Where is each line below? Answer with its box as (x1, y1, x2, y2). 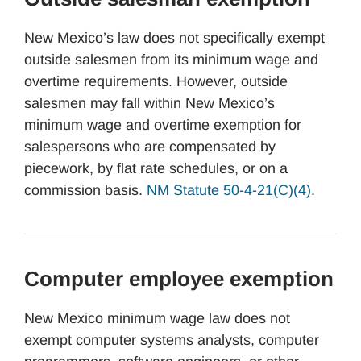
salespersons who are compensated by (24, 139, 276, 155)
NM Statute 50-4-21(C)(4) (147, 182, 311, 198)
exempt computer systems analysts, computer (24, 332, 319, 348)
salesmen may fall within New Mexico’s (24, 95, 275, 111)
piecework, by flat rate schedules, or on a (24, 160, 288, 176)
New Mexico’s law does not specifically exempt (24, 30, 325, 46)
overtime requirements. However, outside (24, 73, 288, 89)
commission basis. (24, 182, 147, 198)
